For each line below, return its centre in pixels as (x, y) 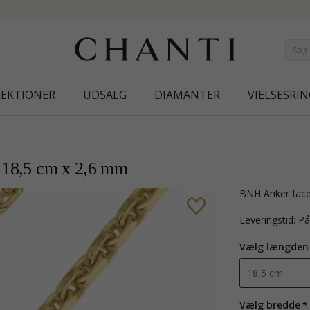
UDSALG (104, 95)
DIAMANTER (187, 95)
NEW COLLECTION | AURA (222, 11)
